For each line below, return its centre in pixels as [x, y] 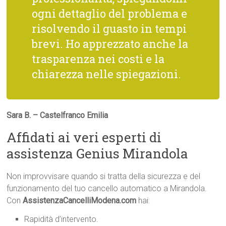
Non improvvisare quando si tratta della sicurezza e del [104, 177]
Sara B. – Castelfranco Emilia [58, 116]
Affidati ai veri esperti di [84, 137]
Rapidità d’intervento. [62, 219]
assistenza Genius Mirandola [98, 154]
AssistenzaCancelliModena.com [80, 201]
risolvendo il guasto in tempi [109, 29]
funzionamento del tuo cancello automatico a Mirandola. [107, 189]
